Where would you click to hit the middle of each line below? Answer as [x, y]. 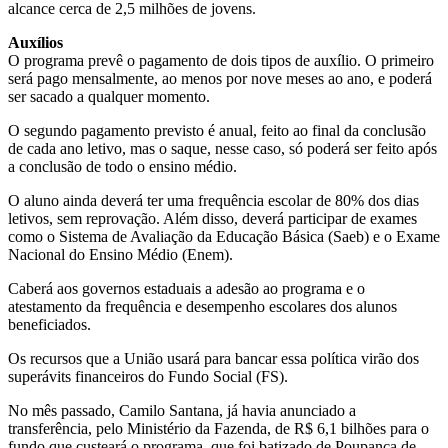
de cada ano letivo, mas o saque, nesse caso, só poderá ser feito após [222, 148]
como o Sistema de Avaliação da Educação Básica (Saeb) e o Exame [224, 236]
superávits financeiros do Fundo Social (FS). [148, 376]
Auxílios [35, 42]
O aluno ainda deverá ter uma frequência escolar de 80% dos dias [213, 200]
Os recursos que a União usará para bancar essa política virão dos [213, 358]
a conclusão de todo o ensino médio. [122, 166]
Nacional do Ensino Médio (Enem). [120, 254]
